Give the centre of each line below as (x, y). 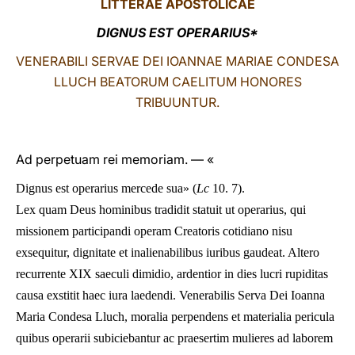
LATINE (272, 27)
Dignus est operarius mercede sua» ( (106, 188)
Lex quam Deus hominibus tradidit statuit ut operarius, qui (161, 210)
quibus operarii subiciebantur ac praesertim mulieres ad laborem (174, 338)
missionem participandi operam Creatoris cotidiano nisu (154, 231)
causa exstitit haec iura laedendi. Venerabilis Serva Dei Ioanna (170, 295)
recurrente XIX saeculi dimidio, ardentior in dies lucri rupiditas (172, 274)
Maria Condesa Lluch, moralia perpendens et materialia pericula (175, 317)
